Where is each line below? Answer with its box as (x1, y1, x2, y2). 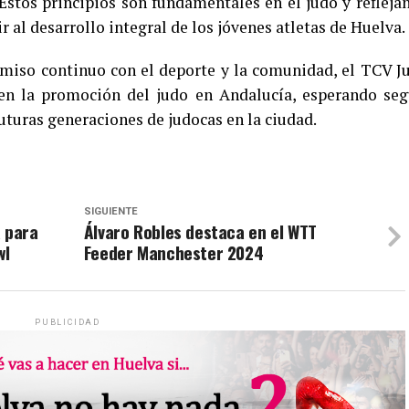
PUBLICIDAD (35, 318, 100, 328)
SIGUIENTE (83, 205, 138, 218)
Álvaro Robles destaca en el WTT (83, 218, 317, 246)
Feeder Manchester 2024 (83, 239, 264, 267)
